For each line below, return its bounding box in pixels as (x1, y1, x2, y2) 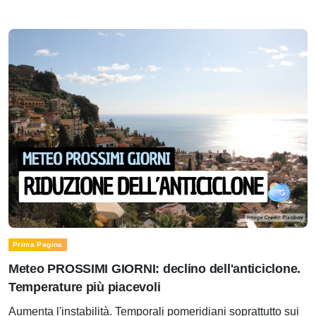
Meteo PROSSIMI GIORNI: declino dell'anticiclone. (8, 262, 301, 276)
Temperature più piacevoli (8, 280, 161, 295)
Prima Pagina (13, 241, 63, 249)
